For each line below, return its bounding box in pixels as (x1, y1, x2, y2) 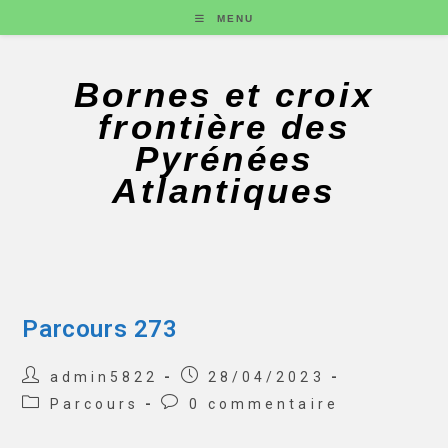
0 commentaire (188, 396, 339, 412)
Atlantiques (112, 171, 336, 210)
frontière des (98, 107, 350, 146)
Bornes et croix (74, 75, 374, 114)
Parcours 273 (22, 315, 178, 343)
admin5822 (49, 369, 159, 385)
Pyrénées (135, 139, 313, 178)
